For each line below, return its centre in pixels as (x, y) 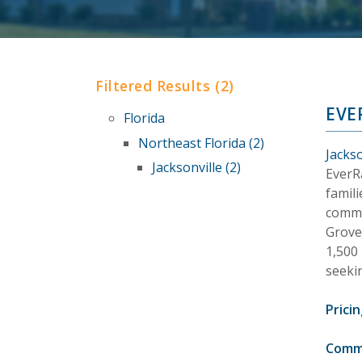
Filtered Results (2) (165, 86)
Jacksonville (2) (197, 168)
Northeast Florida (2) (201, 143)
